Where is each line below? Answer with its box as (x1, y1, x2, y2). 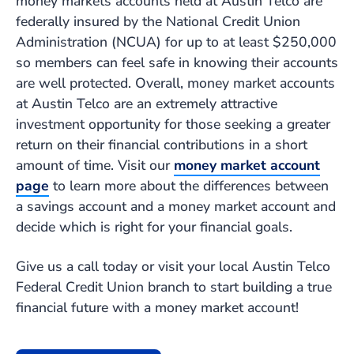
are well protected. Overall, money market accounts (16, 73, 335, 93)
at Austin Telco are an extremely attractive (16, 94, 277, 114)
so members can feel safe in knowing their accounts (16, 53, 338, 73)
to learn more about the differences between (49, 176, 329, 196)
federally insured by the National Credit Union (16, 12, 300, 32)
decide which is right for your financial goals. (16, 217, 292, 237)
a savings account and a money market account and (16, 197, 336, 217)
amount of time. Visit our (16, 156, 174, 175)
